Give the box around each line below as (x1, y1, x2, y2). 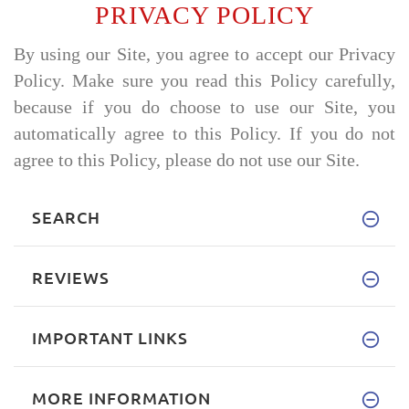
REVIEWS (32, 266, 110, 288)
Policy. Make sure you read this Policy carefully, (14, 71, 395, 90)
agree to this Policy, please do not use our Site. (14, 151, 360, 170)
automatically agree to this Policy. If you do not (14, 124, 395, 143)
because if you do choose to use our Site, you (14, 98, 395, 117)
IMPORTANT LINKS (32, 326, 188, 348)
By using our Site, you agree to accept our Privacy (14, 45, 395, 64)
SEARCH (32, 205, 100, 227)
